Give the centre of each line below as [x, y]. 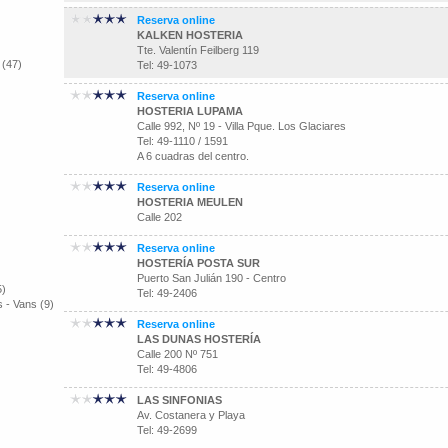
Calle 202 [159, 217]
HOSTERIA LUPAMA [190, 111]
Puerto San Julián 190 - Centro [211, 278]
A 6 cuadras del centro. [193, 156]
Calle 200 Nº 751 [177, 354]
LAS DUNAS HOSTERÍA [199, 339]
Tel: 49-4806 [167, 369]
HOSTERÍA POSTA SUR [198, 263]
